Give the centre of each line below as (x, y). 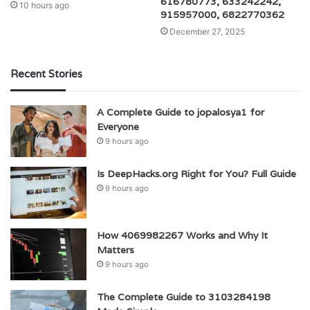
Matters (116, 249)
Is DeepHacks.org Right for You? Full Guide (197, 173)
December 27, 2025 (207, 31)
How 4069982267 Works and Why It (182, 235)
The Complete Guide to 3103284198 (184, 297)
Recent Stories (46, 73)
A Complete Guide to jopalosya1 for (181, 112)
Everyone (118, 126)
